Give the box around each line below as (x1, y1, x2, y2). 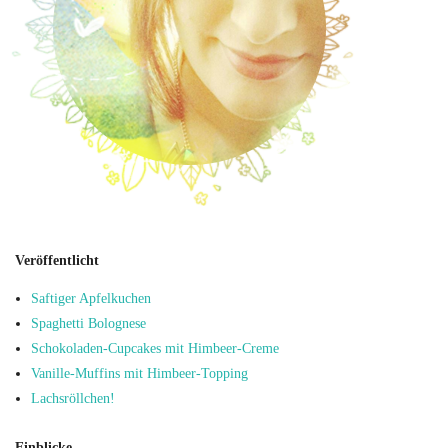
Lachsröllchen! (31, 391, 115, 407)
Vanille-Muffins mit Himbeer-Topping (31, 366, 248, 382)
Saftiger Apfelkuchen (31, 291, 151, 307)
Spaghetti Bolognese (31, 316, 146, 332)
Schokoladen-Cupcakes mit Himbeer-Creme (31, 341, 279, 357)
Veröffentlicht (15, 252, 99, 268)
